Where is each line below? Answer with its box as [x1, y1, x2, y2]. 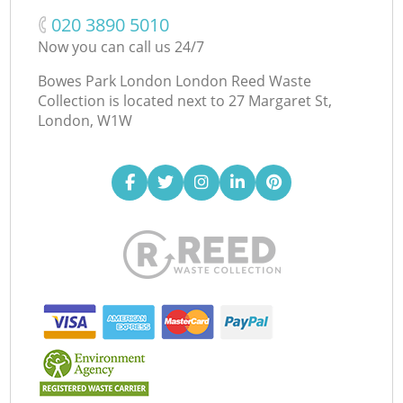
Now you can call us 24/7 [38, 36, 205, 57]
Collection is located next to [38, 90, 226, 111]
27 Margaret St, [228, 90, 333, 111]
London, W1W [38, 110, 133, 130]
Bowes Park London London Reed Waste [38, 70, 312, 91]
